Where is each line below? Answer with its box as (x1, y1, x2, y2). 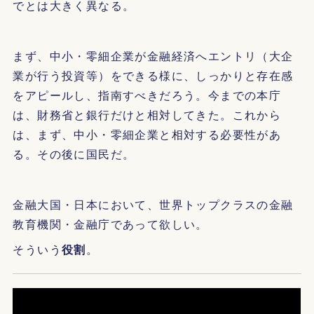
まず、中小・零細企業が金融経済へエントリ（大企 (13, 48, 294, 64)
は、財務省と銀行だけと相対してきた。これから (13, 107, 282, 123)
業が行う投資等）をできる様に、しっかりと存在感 (13, 67, 294, 83)
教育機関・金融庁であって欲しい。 (13, 216, 208, 232)
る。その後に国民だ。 (13, 146, 135, 162)
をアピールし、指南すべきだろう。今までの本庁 (13, 87, 282, 103)
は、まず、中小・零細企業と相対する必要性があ (13, 126, 282, 142)
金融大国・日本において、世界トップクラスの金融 (13, 196, 294, 212)
